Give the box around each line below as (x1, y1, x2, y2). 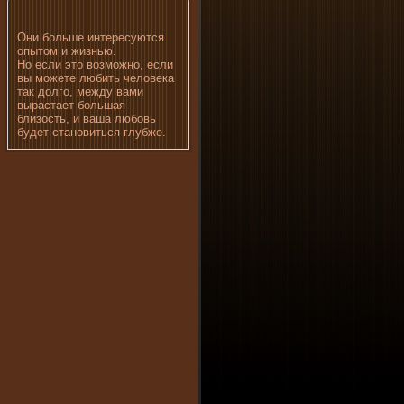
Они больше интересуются (17, 31, 164, 44)
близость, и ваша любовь (17, 112, 156, 125)
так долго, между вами (17, 85, 143, 98)
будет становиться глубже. (17, 125, 166, 139)
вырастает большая (17, 98, 125, 112)
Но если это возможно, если (17, 58, 173, 71)
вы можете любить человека (17, 71, 174, 85)
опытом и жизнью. (17, 44, 116, 58)
